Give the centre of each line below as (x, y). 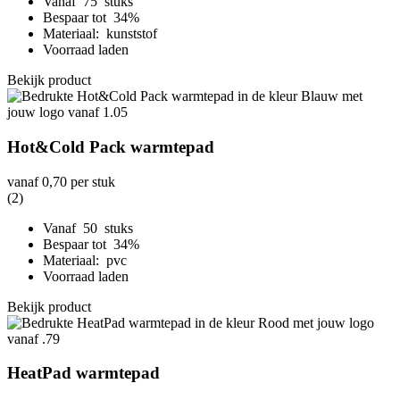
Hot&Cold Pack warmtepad (111, 146)
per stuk (91, 181)
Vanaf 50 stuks (88, 228)
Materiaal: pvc (85, 260)
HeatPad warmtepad (83, 373)
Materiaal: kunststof (100, 34)
